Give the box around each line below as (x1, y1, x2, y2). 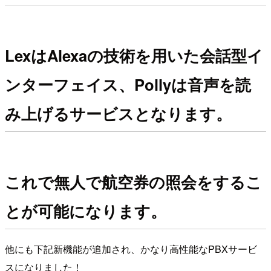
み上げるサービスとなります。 (5, 102, 232, 125)
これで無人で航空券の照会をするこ (5, 170, 262, 193)
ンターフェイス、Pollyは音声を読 (5, 73, 251, 96)
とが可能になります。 (5, 199, 166, 222)
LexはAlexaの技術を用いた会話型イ (5, 44, 263, 67)
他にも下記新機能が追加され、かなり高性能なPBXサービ (5, 241, 257, 256)
